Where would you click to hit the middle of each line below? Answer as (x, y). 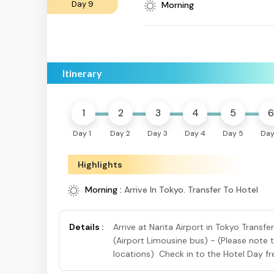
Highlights (100, 165)
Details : (86, 227)
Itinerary (82, 73)
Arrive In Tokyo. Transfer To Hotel (191, 190)
